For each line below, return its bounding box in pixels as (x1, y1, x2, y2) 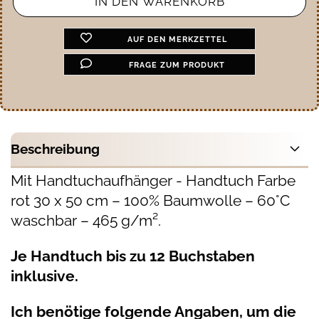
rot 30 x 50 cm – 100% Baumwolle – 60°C (11, 192, 290, 209)
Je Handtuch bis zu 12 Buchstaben (11, 247, 255, 265)
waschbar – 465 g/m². (11, 211, 161, 229)
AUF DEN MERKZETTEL (127, 35, 227, 44)
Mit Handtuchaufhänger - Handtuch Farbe (11, 172, 296, 189)
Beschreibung (11, 141, 100, 157)
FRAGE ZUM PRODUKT (129, 61, 226, 70)
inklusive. (11, 267, 78, 285)
